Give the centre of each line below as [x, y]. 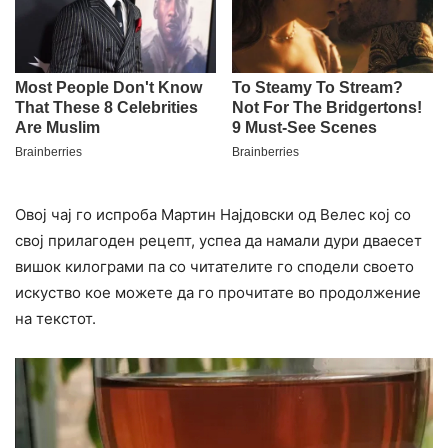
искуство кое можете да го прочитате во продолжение [218, 293]
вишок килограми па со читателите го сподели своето [214, 267]
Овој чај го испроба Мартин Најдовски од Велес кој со [213, 215]
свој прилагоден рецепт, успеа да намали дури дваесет [218, 241]
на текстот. [55, 319]
